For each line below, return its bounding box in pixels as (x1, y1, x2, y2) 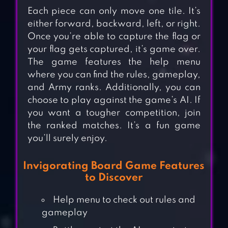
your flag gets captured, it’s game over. (27, 45, 201, 54)
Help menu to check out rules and (52, 195, 195, 205)
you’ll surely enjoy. (27, 134, 107, 144)
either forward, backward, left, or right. (27, 19, 201, 29)
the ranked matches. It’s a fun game (27, 121, 201, 131)
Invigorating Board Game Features (23, 161, 205, 172)
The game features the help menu (27, 58, 201, 67)
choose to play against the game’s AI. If (27, 96, 201, 105)
